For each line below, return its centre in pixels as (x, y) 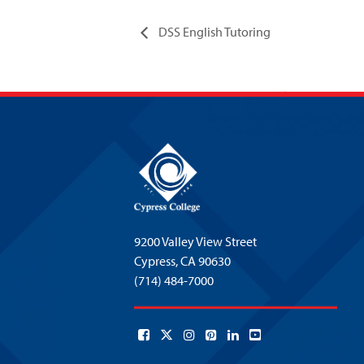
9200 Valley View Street (195, 241)
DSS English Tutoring (213, 31)
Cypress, (157, 260)
